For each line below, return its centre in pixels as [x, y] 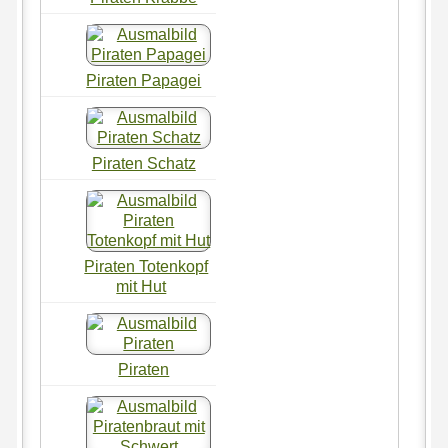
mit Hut [141, 287]
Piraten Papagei [144, 81]
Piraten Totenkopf [146, 267]
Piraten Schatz [143, 164]
